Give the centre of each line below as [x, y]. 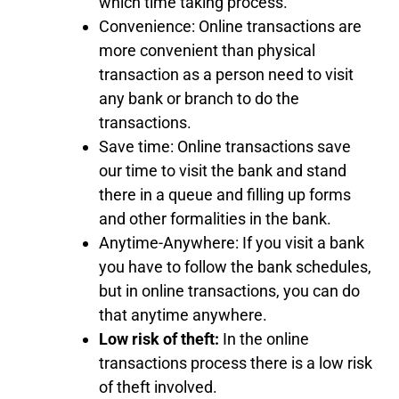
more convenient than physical [207, 50]
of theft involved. [158, 387]
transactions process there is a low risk [236, 362]
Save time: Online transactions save [225, 146]
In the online [264, 338]
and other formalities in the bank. [215, 218]
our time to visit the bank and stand [223, 170]
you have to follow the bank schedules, [235, 266]
